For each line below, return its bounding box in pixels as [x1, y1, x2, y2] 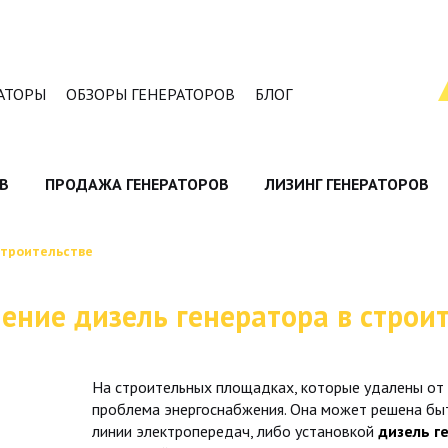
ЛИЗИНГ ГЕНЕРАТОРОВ [264, 174, 429, 194]
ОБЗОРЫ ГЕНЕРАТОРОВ [66, 84, 235, 104]
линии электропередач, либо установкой [92, 421, 378, 441]
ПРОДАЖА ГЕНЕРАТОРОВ [44, 174, 229, 194]
